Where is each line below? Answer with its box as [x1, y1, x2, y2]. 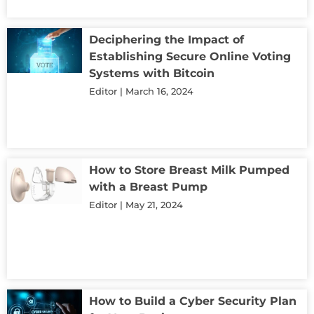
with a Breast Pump [89, 180, 207, 194]
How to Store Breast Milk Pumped [89, 163, 289, 177]
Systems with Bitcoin [89, 67, 214, 81]
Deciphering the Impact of [89, 33, 244, 47]
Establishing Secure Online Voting [89, 50, 291, 64]
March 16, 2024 [123, 86, 193, 97]
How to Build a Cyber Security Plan [89, 294, 296, 308]
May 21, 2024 [123, 199, 183, 211]
